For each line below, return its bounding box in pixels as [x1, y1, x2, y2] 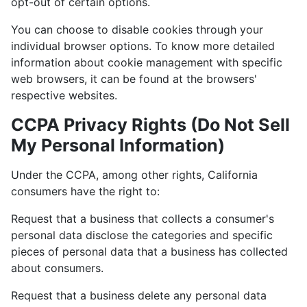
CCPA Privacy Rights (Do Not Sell [11, 114, 290, 135]
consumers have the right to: [11, 184, 160, 198]
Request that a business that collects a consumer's [11, 211, 274, 225]
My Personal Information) [11, 134, 225, 156]
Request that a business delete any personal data [11, 288, 267, 302]
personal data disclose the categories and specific [11, 228, 273, 242]
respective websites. [11, 88, 117, 102]
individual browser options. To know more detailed [11, 38, 275, 53]
